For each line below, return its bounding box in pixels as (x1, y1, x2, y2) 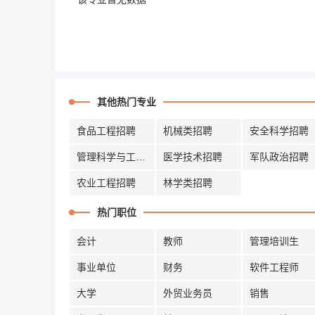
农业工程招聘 (77, 177, 136, 188)
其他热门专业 (97, 96, 156, 108)
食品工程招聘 (77, 125, 136, 136)
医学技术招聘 (163, 151, 222, 162)
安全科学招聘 (250, 125, 309, 136)
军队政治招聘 (250, 151, 309, 162)
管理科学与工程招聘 (136, 151, 146, 162)
